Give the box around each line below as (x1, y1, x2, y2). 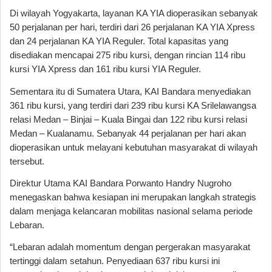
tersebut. (10, 156, 44, 166)
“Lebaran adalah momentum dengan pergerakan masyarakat (10, 242, 250, 253)
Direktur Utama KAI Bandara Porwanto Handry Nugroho (10, 178, 231, 188)
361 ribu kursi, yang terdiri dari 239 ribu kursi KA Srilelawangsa (10, 100, 256, 110)
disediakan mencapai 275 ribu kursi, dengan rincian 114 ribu (10, 50, 245, 61)
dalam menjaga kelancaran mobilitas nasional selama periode (10, 206, 253, 216)
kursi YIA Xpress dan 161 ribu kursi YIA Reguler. (10, 64, 201, 75)
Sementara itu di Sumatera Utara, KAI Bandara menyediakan (10, 86, 251, 97)
